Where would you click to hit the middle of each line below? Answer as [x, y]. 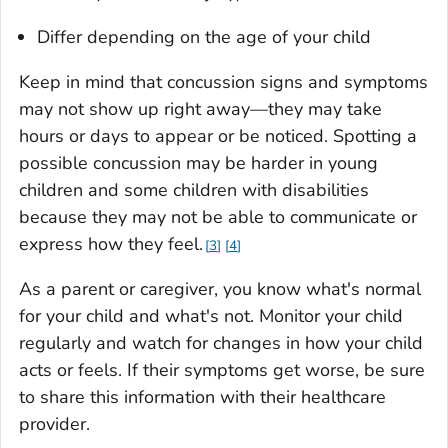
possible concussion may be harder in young [198, 162]
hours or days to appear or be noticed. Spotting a [218, 135]
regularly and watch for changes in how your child [221, 342]
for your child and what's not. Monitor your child [211, 315]
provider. [54, 423]
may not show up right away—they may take [200, 108]
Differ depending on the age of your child [204, 36]
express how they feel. [111, 243]
